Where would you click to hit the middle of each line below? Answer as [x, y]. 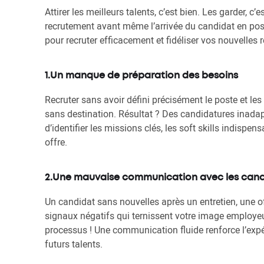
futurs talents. [74, 244]
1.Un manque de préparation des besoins [141, 76]
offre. [56, 142]
